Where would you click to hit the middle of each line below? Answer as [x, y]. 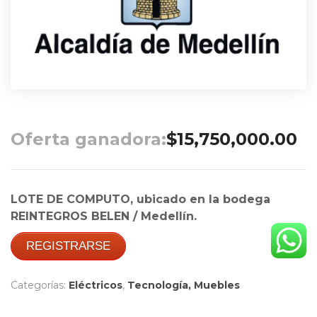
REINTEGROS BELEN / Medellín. [104, 217]
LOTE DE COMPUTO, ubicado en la [117, 200]
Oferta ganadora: [88, 139]
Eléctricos [96, 286]
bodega [247, 200]
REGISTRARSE [68, 246]
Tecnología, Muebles [184, 286]
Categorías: [40, 286]
